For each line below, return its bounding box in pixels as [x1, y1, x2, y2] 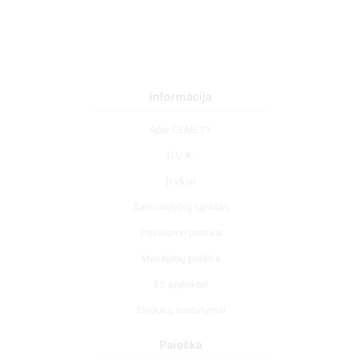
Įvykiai [165, 175, 196, 188]
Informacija [149, 89, 212, 104]
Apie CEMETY [149, 123, 212, 136]
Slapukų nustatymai [135, 304, 226, 317]
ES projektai [153, 278, 208, 291]
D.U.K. [167, 149, 194, 162]
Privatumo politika [139, 226, 222, 239]
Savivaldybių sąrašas [132, 201, 229, 214]
